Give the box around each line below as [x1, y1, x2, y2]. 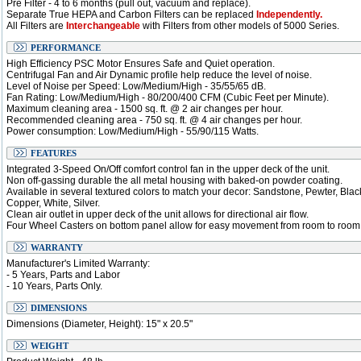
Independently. [256, 9, 322, 20]
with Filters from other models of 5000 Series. [140, 20, 339, 31]
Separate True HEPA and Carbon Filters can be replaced [6, 9, 256, 20]
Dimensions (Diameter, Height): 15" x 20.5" [6, 318, 193, 330]
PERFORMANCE [31, 43, 101, 52]
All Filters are [6, 20, 66, 31]
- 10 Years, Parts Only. [6, 280, 102, 292]
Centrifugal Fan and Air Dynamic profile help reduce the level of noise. [6, 69, 312, 81]
